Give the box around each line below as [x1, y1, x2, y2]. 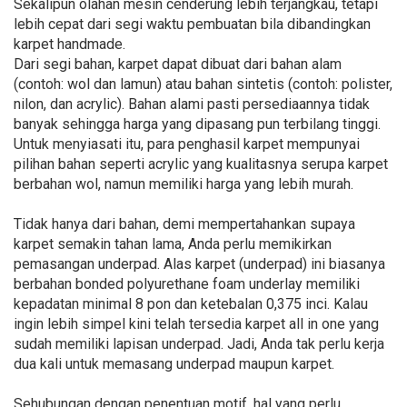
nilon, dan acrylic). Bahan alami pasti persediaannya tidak [14, 95, 370, 114]
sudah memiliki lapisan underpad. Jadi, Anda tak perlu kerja [14, 335, 384, 353]
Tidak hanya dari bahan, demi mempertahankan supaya [14, 215, 355, 233]
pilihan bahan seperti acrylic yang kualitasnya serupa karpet [14, 155, 388, 174]
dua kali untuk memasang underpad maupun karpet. [14, 355, 334, 373]
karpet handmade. [14, 35, 125, 54]
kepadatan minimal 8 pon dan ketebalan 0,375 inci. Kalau [14, 295, 368, 313]
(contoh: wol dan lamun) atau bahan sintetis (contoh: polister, [14, 75, 392, 94]
